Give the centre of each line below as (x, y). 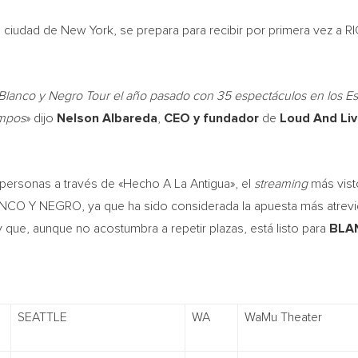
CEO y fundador (211, 118)
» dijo (41, 118)
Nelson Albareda (107, 118)
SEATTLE (42, 317)
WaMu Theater (283, 317)
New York (87, 30)
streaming (281, 184)
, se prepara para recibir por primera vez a (229, 30)
